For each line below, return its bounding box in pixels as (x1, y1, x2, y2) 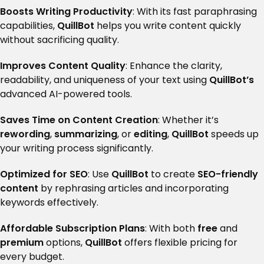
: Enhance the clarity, (126, 58, 222, 72)
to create (148, 167, 197, 181)
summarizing (54, 127, 117, 141)
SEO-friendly (197, 167, 258, 181)
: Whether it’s (158, 113, 219, 127)
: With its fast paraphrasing (133, 4, 257, 18)
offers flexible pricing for (122, 235, 237, 249)
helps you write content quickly (94, 18, 241, 32)
